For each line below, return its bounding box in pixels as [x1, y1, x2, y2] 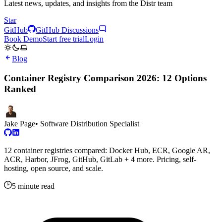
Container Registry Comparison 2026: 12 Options [4, 72, 207, 83]
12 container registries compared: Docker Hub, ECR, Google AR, [4, 146, 210, 155]
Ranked [4, 83, 36, 94]
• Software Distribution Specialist [35, 119, 139, 128]
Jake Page [4, 119, 35, 128]
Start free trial [43, 35, 85, 43]
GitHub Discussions [36, 26, 99, 34]
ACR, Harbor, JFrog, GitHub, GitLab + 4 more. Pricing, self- [4, 155, 196, 164]
